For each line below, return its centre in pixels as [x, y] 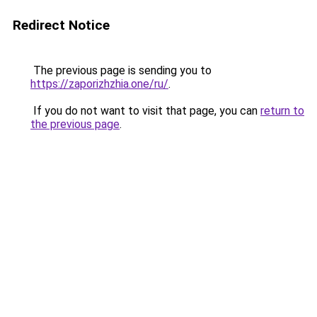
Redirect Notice [61, 25]
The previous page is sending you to [121, 70]
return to [282, 111]
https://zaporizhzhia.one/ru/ [99, 84]
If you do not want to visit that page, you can [145, 111]
